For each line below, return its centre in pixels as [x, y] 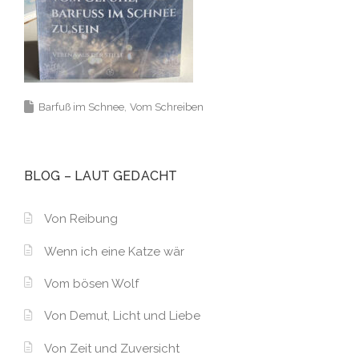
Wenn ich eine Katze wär [114, 251]
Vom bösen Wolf [91, 283]
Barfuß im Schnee [81, 107]
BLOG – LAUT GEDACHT [101, 175]
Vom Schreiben [167, 107]
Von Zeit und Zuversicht [112, 348]
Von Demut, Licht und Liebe [122, 316]
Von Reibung [81, 219]
